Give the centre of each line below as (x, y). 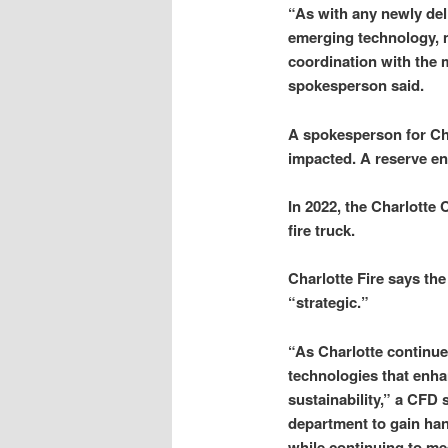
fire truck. (321, 230)
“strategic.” (328, 302)
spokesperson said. (356, 85)
